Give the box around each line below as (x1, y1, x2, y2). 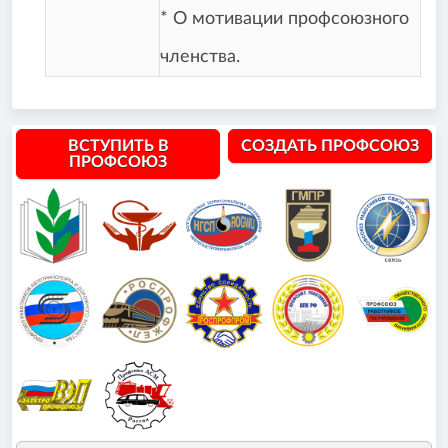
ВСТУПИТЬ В (67, 137, 169, 154)
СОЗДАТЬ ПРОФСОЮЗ (241, 137, 419, 154)
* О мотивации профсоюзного (160, 10, 409, 29)
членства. (160, 48, 240, 67)
